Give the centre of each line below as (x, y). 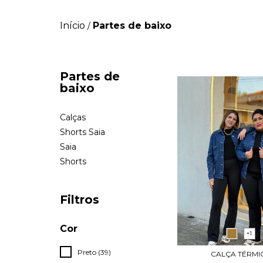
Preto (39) (94, 252)
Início (73, 26)
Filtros (80, 200)
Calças (73, 117)
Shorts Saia (82, 132)
